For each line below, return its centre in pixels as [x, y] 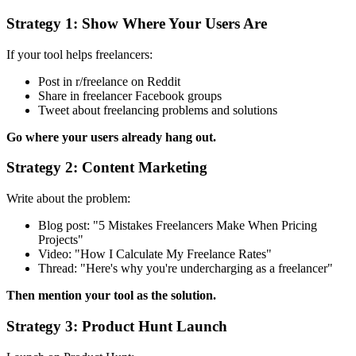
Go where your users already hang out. [111, 137]
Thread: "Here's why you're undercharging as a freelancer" [186, 269]
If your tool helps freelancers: [79, 54]
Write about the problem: [68, 199]
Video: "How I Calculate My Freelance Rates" [155, 254]
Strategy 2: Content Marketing [107, 168]
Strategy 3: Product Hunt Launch [117, 326]
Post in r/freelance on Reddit [109, 81]
